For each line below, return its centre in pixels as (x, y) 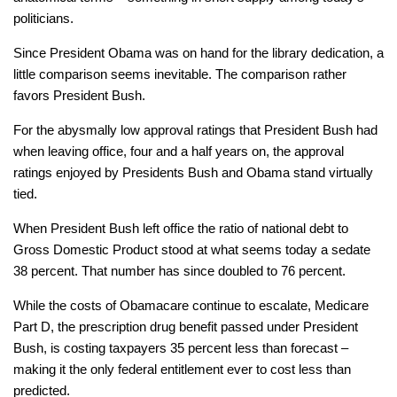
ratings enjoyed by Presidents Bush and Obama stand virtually (193, 173)
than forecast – (304, 348)
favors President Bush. (79, 96)
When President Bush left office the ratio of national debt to (181, 229)
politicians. (43, 19)
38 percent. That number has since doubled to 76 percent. (179, 271)
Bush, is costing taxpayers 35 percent (124, 348)
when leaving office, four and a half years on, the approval (179, 152)
